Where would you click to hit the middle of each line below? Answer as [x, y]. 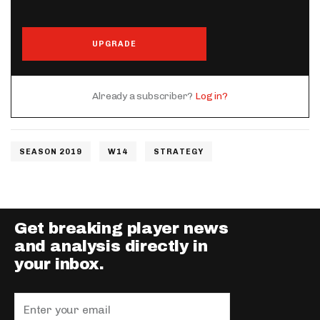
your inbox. [59, 265]
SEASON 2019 [51, 152]
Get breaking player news [121, 229]
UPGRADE [114, 44]
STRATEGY [179, 152]
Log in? [211, 96]
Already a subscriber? [144, 96]
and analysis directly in [111, 247]
